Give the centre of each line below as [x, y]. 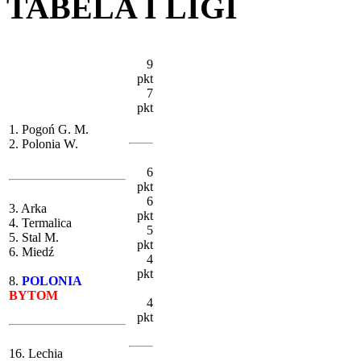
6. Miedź [31, 252]
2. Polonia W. [44, 144]
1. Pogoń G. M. [49, 130]
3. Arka [28, 209]
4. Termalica [40, 223]
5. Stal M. [34, 238]
